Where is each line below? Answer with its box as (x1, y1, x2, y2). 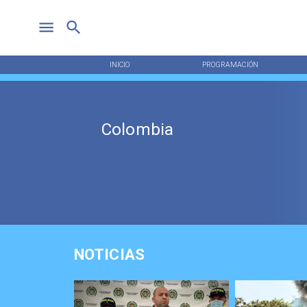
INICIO (109, 60, 130, 69)
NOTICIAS (73, 245, 145, 265)
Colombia (101, 120, 174, 140)
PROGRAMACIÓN (201, 60, 258, 69)
